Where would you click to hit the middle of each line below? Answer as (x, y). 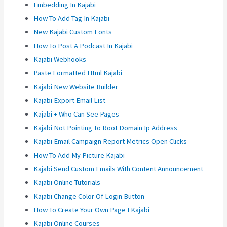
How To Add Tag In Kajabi (72, 18)
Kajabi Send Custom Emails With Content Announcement (119, 169)
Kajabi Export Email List (70, 101)
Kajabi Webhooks (60, 60)
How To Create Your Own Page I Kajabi (92, 210)
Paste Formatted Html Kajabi (78, 73)
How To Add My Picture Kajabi (79, 155)
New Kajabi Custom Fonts (73, 32)
